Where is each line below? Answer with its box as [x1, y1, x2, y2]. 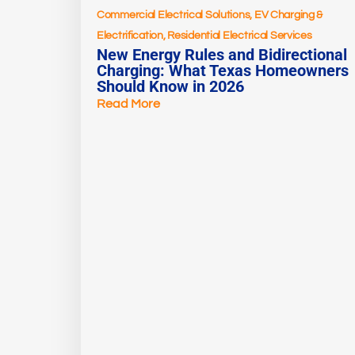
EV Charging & [254, 10, 323, 21]
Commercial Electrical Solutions [97, 10, 250, 21]
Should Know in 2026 [97, 77, 244, 97]
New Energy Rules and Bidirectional [97, 45, 347, 65]
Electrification [97, 30, 163, 42]
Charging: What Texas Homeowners [97, 61, 349, 81]
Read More [97, 97, 160, 111]
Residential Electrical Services [167, 30, 312, 42]
